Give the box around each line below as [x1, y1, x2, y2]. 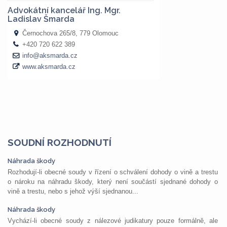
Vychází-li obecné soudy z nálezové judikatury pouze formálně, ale [8, 217, 218, 224]
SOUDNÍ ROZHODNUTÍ [8, 137, 111, 148]
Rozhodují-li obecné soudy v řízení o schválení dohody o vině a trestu [8, 168, 218, 176]
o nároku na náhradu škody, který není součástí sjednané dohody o [8, 178, 218, 185]
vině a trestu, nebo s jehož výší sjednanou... [8, 187, 138, 195]
